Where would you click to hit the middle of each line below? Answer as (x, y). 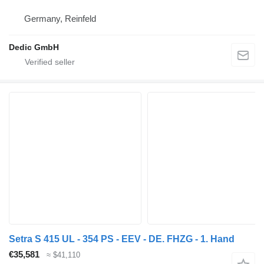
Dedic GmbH (34, 47)
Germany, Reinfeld (60, 18)
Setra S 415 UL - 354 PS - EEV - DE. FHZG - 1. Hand (122, 239)
